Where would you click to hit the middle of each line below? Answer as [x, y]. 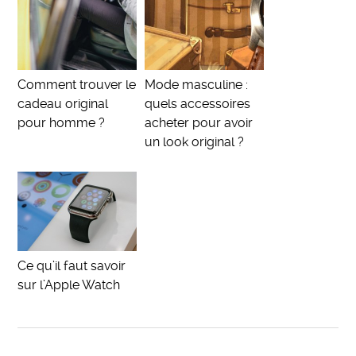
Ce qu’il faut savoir [72, 266]
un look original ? [195, 142]
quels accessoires [198, 104]
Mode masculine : [197, 85]
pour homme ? [62, 123]
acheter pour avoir [199, 123]
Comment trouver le [77, 85]
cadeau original [63, 104]
